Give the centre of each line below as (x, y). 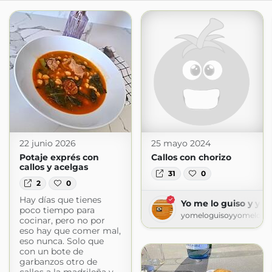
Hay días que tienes (60, 200)
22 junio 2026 (47, 143)
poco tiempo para (57, 210)
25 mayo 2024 (181, 143)
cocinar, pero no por (62, 221)
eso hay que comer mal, (70, 231)
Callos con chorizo (191, 157)
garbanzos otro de (58, 262)
